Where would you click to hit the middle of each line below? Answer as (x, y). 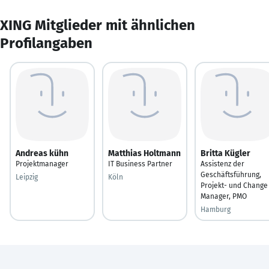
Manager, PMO (224, 196)
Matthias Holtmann (144, 153)
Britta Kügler (225, 153)
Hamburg (216, 209)
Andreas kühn (42, 153)
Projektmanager (42, 164)
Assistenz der (222, 164)
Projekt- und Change (234, 185)
